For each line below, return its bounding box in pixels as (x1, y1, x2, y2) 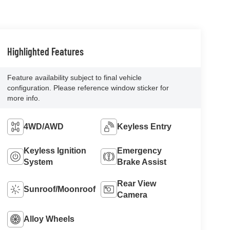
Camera (117, 190, 148, 199)
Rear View (117, 179, 157, 188)
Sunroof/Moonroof (23, 184, 95, 194)
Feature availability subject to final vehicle (7, 73, 142, 82)
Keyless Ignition (23, 146, 86, 155)
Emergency (117, 146, 162, 155)
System (23, 157, 53, 166)
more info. (7, 93, 40, 102)
